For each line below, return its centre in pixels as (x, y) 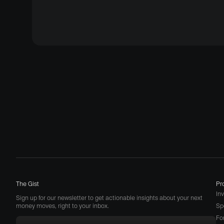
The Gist (27, 183)
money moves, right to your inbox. (62, 205)
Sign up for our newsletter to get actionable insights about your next (109, 197)
